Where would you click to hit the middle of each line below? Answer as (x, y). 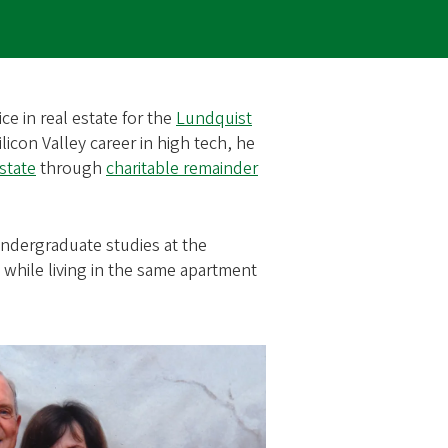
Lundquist (214, 118)
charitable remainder (182, 168)
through (71, 168)
